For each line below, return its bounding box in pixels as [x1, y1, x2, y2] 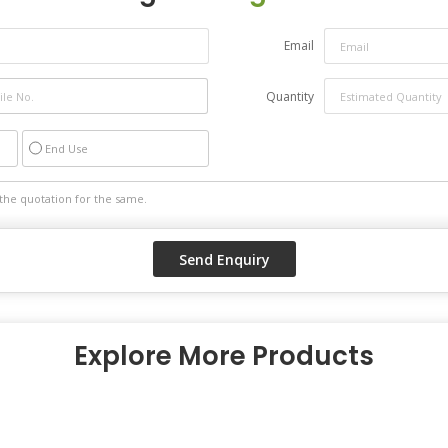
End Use [45, 141, 88, 156]
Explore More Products [74, 338, 374, 374]
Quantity [266, 88, 314, 105]
